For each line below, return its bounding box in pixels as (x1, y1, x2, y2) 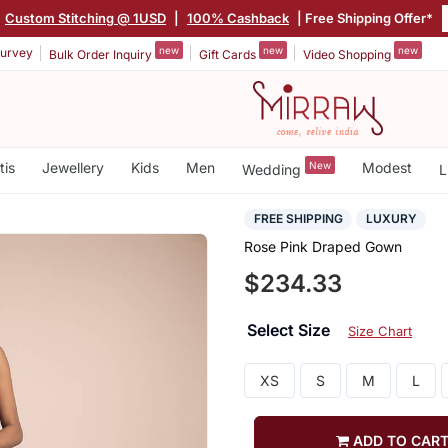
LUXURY (365, 211, 417, 227)
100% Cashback (187, 9, 289, 26)
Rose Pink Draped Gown (243, 238, 402, 256)
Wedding (241, 160, 305, 178)
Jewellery (41, 159, 104, 176)
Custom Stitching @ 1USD (5, 9, 166, 26)
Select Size (246, 320, 334, 341)
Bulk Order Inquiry (49, 46, 155, 62)
